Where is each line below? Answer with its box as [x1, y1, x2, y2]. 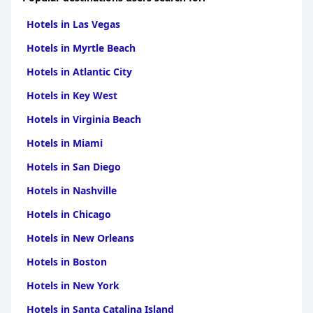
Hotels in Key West [27, 89, 117, 102]
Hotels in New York [27, 279, 119, 292]
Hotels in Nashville [27, 184, 117, 197]
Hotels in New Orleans [27, 231, 134, 245]
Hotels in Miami [27, 136, 103, 150]
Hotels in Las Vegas [27, 17, 120, 31]
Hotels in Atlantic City [27, 65, 132, 78]
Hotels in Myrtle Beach [27, 41, 136, 54]
